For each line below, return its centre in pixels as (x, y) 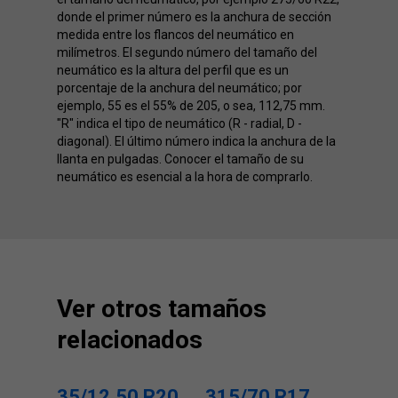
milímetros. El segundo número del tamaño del (187, 52)
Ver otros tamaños (162, 308)
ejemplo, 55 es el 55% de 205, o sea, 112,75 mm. (191, 105)
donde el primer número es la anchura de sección (194, 16)
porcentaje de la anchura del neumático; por (179, 88)
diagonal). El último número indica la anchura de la (196, 141)
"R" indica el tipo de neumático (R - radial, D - (179, 123)
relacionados (130, 339)
